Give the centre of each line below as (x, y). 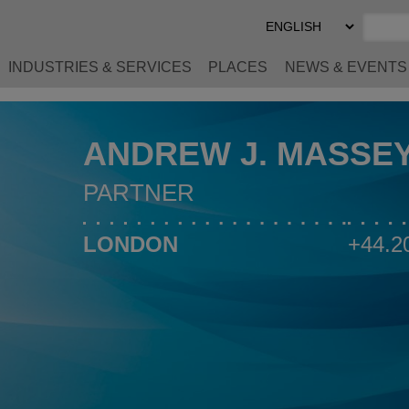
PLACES (238, 67)
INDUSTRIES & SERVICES (100, 67)
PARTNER (138, 193)
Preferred (297, 36)
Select (287, 20)
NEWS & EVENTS (346, 67)
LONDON (130, 244)
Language (299, 52)
